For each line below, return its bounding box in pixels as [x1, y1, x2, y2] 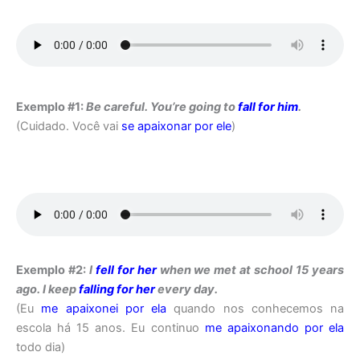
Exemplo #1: [16, 100, 84, 115]
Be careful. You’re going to [84, 100, 238, 115]
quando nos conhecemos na [166, 301, 344, 317]
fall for [238, 100, 275, 115]
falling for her [79, 282, 155, 297]
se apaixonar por [121, 119, 213, 134]
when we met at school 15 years [156, 263, 345, 278]
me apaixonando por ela [204, 321, 345, 336]
